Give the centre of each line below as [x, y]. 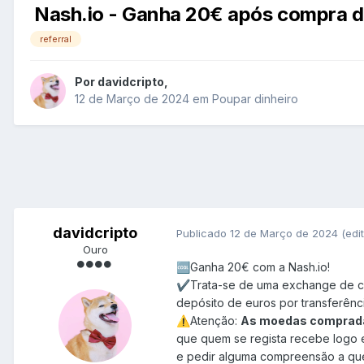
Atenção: [215, 321]
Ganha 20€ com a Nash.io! [262, 267]
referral [56, 39]
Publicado [203, 233]
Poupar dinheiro [255, 99]
